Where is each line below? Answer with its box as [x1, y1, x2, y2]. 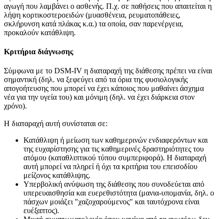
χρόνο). [4, 102, 27, 110]
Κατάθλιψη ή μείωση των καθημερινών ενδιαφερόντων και [23, 136, 208, 145]
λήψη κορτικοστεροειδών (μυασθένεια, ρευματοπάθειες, [4, 10, 180, 19]
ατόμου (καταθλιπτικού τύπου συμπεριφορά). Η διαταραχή [23, 153, 206, 162]
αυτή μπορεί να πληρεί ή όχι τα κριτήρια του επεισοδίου [23, 162, 197, 171]
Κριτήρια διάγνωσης [4, 47, 73, 56]
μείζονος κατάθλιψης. [23, 171, 90, 180]
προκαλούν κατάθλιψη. [4, 28, 76, 37]
